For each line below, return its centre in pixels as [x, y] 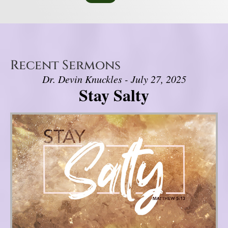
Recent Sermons [65, 66]
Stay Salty [114, 95]
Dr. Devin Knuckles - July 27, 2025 [114, 79]
